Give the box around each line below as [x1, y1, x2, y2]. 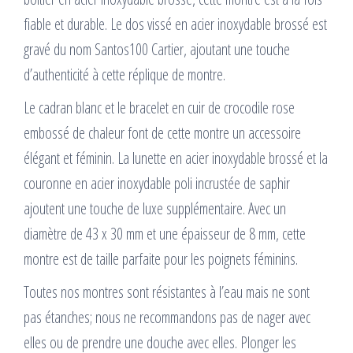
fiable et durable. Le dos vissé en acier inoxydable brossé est [24, 13, 327, 35]
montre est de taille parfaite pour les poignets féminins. [24, 248, 298, 269]
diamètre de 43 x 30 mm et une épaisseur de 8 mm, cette [24, 223, 306, 244]
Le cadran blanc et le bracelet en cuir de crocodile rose [24, 97, 295, 118]
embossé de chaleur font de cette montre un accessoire [24, 122, 301, 143]
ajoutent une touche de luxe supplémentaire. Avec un [24, 198, 286, 219]
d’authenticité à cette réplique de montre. [24, 64, 225, 85]
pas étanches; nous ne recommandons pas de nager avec [24, 307, 310, 328]
